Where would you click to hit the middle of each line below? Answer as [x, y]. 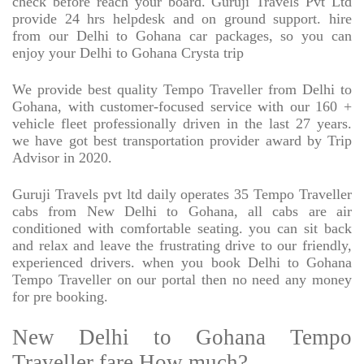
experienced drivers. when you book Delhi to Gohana [182, 263]
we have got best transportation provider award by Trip [182, 141]
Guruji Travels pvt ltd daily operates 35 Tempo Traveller [182, 195]
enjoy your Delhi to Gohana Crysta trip [128, 53]
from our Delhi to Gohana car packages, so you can [182, 36]
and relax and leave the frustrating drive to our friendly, [182, 246]
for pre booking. [60, 297]
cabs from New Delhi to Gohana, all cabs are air [182, 212]
